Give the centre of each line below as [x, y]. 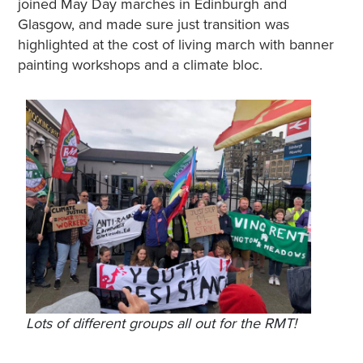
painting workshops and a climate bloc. [144, 64]
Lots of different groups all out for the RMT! [161, 323]
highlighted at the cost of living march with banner [175, 44]
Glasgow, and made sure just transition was [153, 24]
